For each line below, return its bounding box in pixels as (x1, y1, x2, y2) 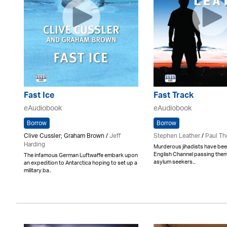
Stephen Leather (154, 129, 200, 143)
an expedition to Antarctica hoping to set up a (24, 157, 137, 169)
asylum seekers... (154, 156, 196, 168)
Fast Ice (24, 88, 54, 104)
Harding (24, 138, 45, 152)
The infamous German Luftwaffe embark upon (24, 149, 138, 162)
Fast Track (154, 88, 194, 104)
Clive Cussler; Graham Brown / (24, 129, 109, 143)
